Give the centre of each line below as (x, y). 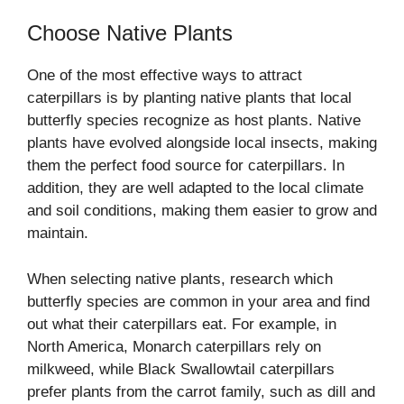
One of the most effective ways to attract (165, 76)
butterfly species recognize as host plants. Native (194, 121)
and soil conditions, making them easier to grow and (202, 211)
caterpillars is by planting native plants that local (189, 98)
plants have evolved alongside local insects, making (202, 143)
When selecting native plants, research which (180, 279)
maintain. (58, 234)
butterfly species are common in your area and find (198, 301)
